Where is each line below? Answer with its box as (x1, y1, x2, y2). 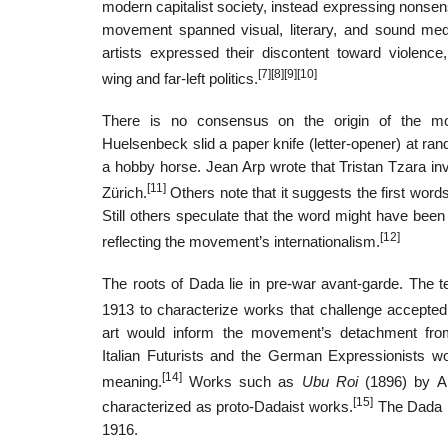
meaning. (102, 373, 162, 390)
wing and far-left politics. (102, 71, 258, 88)
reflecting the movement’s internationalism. (102, 233, 380, 250)
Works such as (182, 373, 302, 390)
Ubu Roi (301, 373, 358, 390)
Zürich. (102, 184, 147, 201)
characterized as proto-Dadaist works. (102, 399, 354, 416)
